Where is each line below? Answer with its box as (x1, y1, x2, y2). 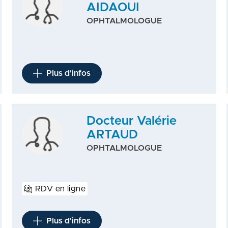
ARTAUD (87, 129, 138, 141)
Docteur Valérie (87, 115, 177, 127)
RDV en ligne (35, 185, 86, 193)
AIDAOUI (87, 2, 140, 14)
